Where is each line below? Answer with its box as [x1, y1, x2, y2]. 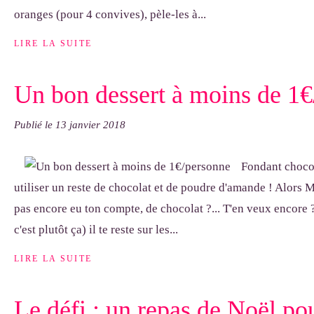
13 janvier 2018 [55, 119, 125, 130]
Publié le [14, 119, 55, 130]
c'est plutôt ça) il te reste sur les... [14, 223, 178, 236]
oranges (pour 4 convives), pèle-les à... [14, 8, 206, 21]
